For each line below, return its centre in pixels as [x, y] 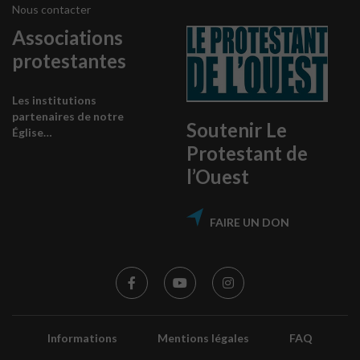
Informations [82, 338]
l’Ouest [217, 177]
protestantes [69, 61]
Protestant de [247, 153]
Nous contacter [51, 10]
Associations [67, 38]
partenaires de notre [68, 117]
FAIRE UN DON [249, 223]
